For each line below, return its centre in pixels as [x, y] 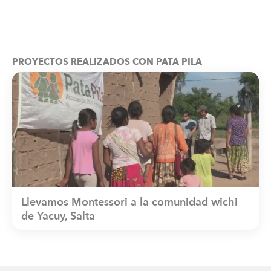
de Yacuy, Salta [58, 217]
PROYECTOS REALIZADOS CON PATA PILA [107, 62]
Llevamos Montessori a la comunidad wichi [129, 203]
